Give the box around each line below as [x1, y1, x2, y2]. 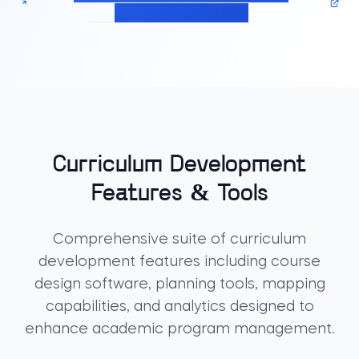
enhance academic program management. [24, 322, 335, 337]
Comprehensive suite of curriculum [53, 232, 306, 247]
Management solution [114, 6, 236, 19]
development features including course [38, 255, 321, 269]
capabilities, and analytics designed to [45, 300, 314, 314]
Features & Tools [91, 182, 268, 207]
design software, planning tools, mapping [34, 277, 325, 292]
